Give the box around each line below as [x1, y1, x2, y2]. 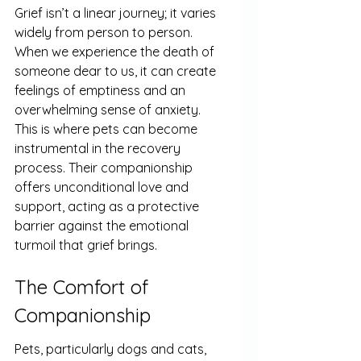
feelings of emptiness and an [15, 82, 189, 99]
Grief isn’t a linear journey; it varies [15, 5, 219, 22]
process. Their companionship [15, 160, 196, 176]
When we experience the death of [15, 44, 218, 60]
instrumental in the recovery [15, 140, 184, 157]
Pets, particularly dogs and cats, [15, 341, 210, 358]
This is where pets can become [15, 121, 201, 138]
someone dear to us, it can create [15, 63, 219, 80]
